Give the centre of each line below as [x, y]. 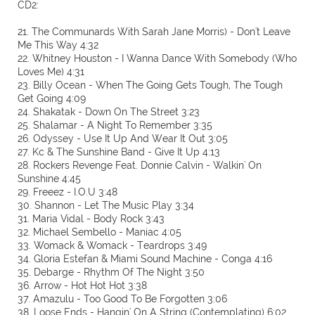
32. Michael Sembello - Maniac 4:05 [99, 232]
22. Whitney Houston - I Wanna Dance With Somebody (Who [157, 58]
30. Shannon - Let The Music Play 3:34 [106, 205]
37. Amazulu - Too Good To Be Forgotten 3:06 [122, 299]
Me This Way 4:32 [58, 45]
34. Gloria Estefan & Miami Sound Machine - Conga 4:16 [145, 259]
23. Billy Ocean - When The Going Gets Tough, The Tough [150, 85]
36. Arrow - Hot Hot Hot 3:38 [82, 285]
